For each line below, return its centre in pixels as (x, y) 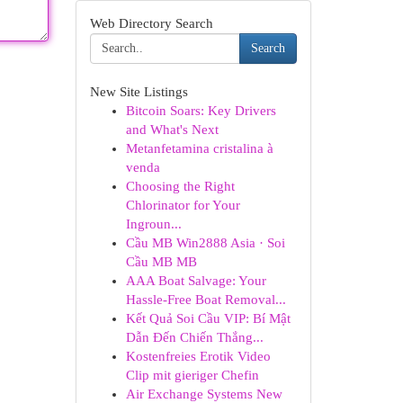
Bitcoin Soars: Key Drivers (201, 111)
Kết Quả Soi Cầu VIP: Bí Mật (208, 318)
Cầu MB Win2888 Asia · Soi (205, 243)
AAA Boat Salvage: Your (196, 281)
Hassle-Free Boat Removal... (206, 300)
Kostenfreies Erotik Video (198, 356)
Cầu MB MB (161, 262)
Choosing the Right (180, 186)
